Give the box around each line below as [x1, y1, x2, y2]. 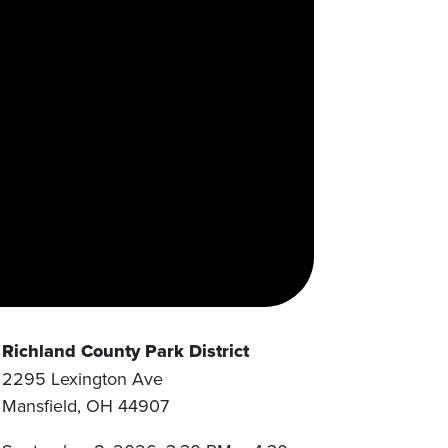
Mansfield [2, 392, 78, 418]
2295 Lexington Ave [2, 365, 164, 391]
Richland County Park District [2, 337, 250, 364]
